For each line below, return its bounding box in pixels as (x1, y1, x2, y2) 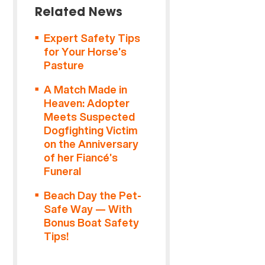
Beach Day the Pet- (44, 188, 142, 203)
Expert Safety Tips (44, 31, 141, 46)
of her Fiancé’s (44, 150, 118, 165)
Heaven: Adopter (44, 96, 130, 111)
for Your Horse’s (44, 44, 127, 59)
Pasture (44, 58, 85, 73)
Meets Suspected (44, 109, 135, 124)
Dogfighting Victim (44, 123, 138, 138)
